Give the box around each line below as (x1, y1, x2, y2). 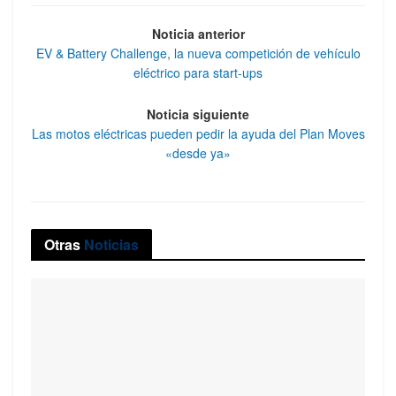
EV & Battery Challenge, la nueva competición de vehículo (35, 44, 361, 63)
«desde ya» (165, 143, 231, 162)
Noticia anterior (151, 25, 245, 43)
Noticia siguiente (147, 104, 249, 123)
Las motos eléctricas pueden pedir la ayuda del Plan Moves (31, 124, 365, 142)
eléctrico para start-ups (133, 64, 263, 82)
